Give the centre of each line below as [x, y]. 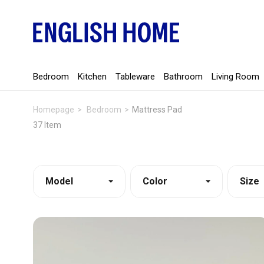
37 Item [47, 125]
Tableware [135, 76]
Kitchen [92, 76]
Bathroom [183, 76]
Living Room [235, 76]
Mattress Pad [157, 109]
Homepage [54, 109]
